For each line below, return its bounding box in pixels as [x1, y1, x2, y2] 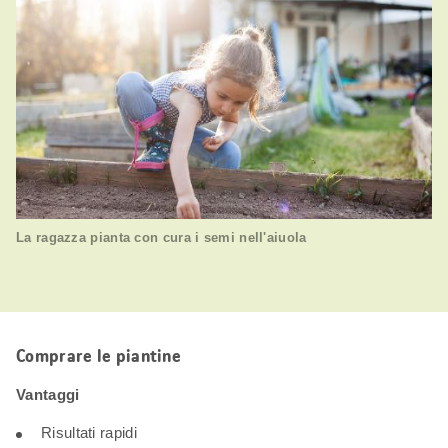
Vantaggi [16, 385, 80, 403]
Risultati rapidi [41, 423, 137, 441]
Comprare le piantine [16, 343, 181, 368]
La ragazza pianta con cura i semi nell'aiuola [16, 229, 307, 245]
